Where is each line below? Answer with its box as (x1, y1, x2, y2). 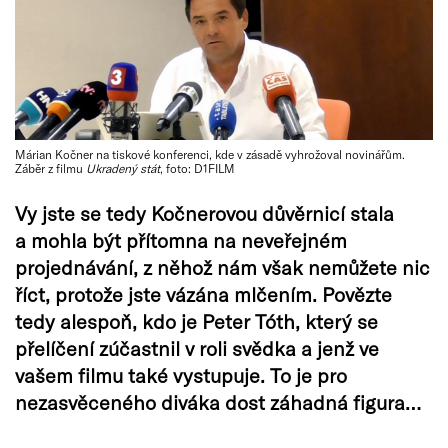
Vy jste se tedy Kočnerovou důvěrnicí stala (15, 200, 394, 225)
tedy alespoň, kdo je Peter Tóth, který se (15, 308, 378, 333)
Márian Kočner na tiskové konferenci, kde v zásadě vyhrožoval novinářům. (15, 146, 405, 161)
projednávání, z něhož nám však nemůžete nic (15, 254, 430, 279)
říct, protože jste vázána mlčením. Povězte (15, 281, 392, 306)
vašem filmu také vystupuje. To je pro (15, 362, 347, 387)
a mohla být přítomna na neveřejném (15, 227, 347, 252)
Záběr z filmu (15, 160, 86, 175)
